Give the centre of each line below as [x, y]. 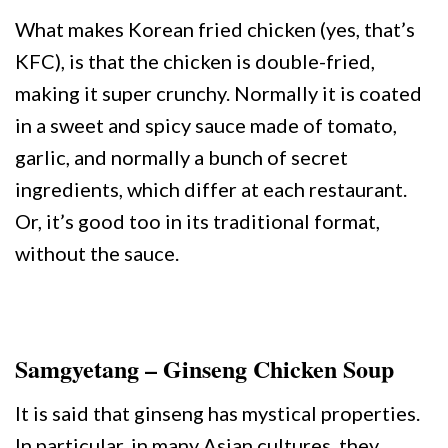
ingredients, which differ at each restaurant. [211, 189]
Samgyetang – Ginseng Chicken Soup [204, 369]
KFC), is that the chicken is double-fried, [195, 61]
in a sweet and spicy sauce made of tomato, [206, 125]
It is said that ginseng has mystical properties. [217, 413]
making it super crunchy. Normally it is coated [218, 93]
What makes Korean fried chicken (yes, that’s [215, 29]
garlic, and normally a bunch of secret [181, 157]
